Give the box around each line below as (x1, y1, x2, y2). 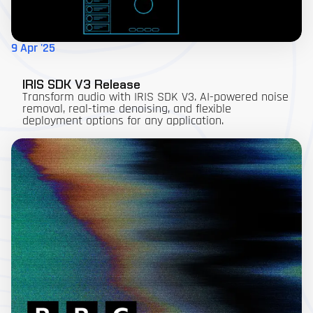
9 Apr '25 (11, 42, 55, 55)
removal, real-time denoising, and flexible (22, 103, 231, 116)
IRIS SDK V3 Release (22, 76, 140, 93)
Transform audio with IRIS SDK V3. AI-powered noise (22, 91, 289, 104)
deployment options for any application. (22, 115, 224, 128)
